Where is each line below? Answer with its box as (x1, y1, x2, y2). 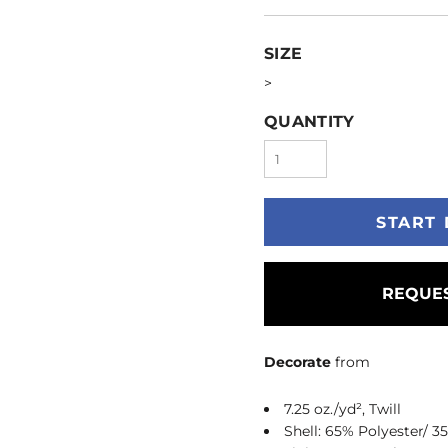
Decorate (264, 352, 331, 371)
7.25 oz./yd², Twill (284, 399, 401, 418)
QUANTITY (264, 111, 355, 131)
